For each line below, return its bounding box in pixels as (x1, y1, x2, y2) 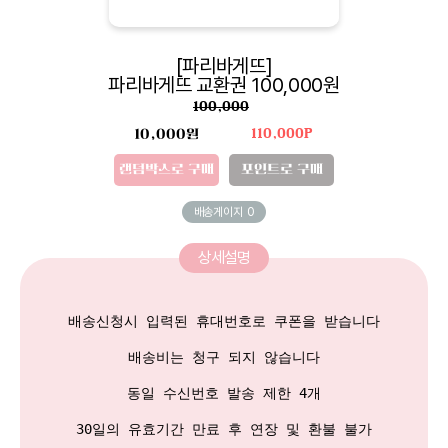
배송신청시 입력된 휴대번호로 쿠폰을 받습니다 (68, 312, 380, 329)
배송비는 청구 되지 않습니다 (128, 348, 320, 365)
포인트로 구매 (240, 161, 323, 177)
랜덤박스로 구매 (119, 161, 214, 177)
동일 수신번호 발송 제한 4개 (127, 384, 321, 401)
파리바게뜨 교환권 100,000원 (108, 72, 340, 97)
